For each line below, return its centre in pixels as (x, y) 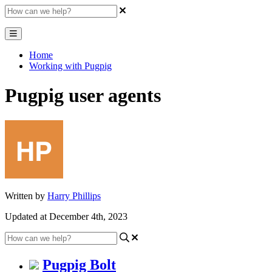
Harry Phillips (74, 195)
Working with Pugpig (70, 66)
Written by (26, 195)
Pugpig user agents (83, 96)
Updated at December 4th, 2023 (66, 216)
